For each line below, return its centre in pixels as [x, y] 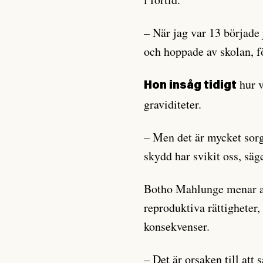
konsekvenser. [177, 226]
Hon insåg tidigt [190, 86]
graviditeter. [173, 104]
